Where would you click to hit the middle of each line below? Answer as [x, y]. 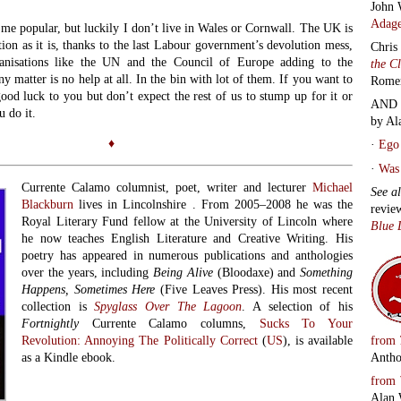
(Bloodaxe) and [256, 273]
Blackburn [48, 205]
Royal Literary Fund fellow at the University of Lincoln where [187, 222]
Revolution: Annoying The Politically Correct [140, 341]
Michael [333, 188]
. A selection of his [298, 307]
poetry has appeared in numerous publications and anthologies [187, 256]
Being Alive [183, 273]
